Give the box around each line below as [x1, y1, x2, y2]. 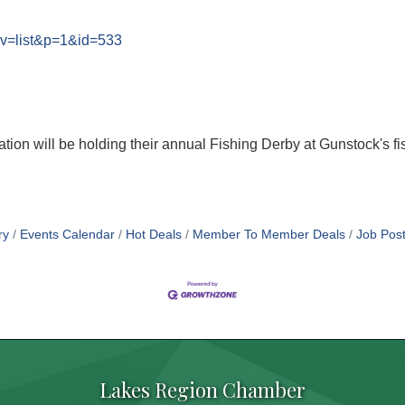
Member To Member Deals [192, 227, 345, 241]
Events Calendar [19, 227, 115, 241]
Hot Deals [125, 227, 182, 241]
